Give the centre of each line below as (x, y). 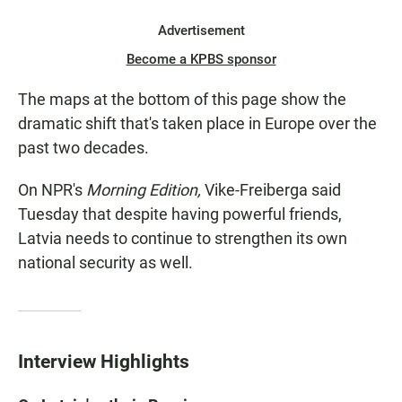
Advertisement (201, 31)
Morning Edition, (145, 190)
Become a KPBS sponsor (201, 60)
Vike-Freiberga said (273, 190)
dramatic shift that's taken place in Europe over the (197, 124)
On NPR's (52, 190)
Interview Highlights (104, 362)
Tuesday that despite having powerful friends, (180, 214)
